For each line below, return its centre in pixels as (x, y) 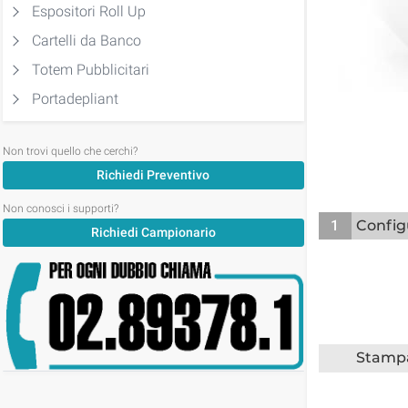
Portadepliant (75, 99)
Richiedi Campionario (153, 232)
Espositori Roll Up (89, 11)
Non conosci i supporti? (61, 209)
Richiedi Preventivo (153, 175)
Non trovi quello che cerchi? (70, 151)
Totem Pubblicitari (91, 70)
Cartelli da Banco (87, 41)
